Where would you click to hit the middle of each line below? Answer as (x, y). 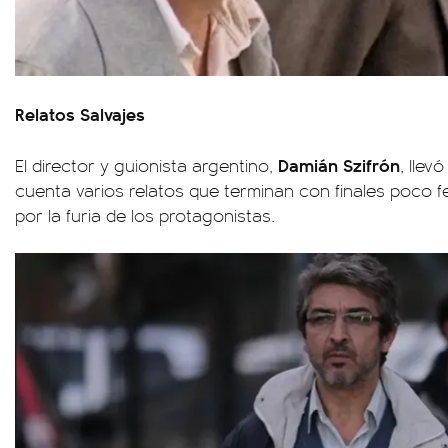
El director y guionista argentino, (146, 164)
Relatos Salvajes (80, 113)
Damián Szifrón (339, 164)
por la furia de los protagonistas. (145, 214)
